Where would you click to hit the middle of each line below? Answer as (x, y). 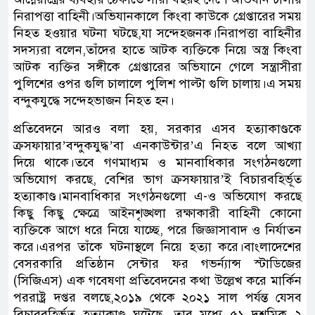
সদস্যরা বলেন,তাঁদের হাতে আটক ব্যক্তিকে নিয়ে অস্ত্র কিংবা (157, 50)
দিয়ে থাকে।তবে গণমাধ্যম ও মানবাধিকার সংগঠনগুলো (157, 162)
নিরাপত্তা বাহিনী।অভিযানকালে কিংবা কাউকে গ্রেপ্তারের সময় (157, 16)
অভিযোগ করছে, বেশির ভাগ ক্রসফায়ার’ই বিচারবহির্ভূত (157, 179)
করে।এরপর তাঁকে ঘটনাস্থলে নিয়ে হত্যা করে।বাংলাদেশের (157, 246)
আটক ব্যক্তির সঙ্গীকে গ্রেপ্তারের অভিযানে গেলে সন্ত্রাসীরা (157, 66)
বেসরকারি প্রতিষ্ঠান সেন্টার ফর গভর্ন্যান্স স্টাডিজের (157, 263)
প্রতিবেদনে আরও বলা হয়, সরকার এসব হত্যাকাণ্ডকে (157, 128)
